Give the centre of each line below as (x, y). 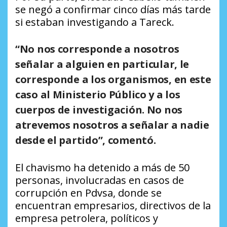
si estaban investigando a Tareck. (95, 22)
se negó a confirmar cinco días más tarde (113, 10)
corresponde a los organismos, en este (113, 80)
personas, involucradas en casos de (100, 180)
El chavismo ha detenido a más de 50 (102, 168)
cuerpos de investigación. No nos (99, 110)
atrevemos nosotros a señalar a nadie (112, 125)
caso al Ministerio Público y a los (98, 95)
